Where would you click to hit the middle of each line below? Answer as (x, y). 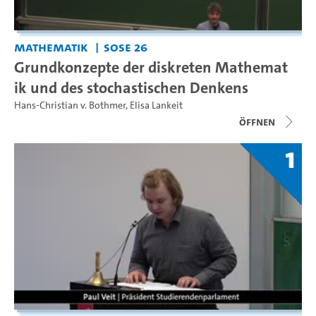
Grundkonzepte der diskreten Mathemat (151, 67)
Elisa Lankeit (156, 106)
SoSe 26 (125, 47)
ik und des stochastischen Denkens (131, 88)
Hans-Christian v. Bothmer (70, 106)
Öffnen (257, 122)
